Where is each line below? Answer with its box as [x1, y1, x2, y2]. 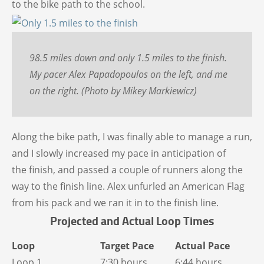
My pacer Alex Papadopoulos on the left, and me [29, 68, 227, 81]
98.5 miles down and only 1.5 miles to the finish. [29, 51, 227, 65]
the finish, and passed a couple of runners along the [12, 163, 243, 177]
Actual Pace [175, 239, 230, 253]
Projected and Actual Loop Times [50, 212, 214, 230]
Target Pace [100, 239, 154, 253]
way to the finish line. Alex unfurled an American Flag [12, 180, 245, 193]
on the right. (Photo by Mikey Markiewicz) [29, 84, 197, 98]
